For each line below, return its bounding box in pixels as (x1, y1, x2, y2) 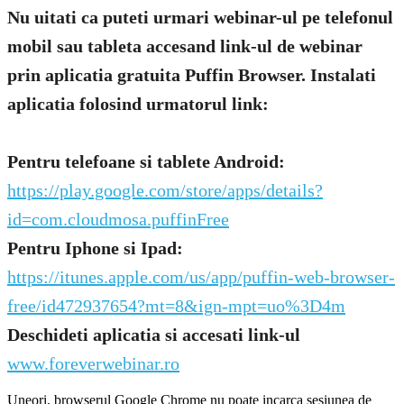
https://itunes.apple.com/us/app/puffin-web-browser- (7, 267, 395, 288)
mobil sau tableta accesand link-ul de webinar (7, 36, 363, 57)
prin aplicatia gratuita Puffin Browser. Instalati (7, 65, 376, 86)
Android (210, 151, 279, 172)
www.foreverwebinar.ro (7, 353, 179, 374)
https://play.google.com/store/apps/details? (7, 180, 323, 201)
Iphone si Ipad (60, 238, 177, 259)
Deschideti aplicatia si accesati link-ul (7, 325, 300, 345)
